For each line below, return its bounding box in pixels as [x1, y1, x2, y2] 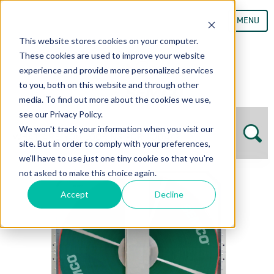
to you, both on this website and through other [18, 79, 199, 90]
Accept [61, 188, 89, 199]
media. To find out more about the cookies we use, [18, 94, 211, 105]
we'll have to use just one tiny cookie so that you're [18, 152, 213, 163]
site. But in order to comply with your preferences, [18, 138, 210, 149]
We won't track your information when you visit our [18, 123, 213, 134]
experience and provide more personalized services [18, 64, 213, 75]
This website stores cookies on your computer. [18, 35, 198, 46]
